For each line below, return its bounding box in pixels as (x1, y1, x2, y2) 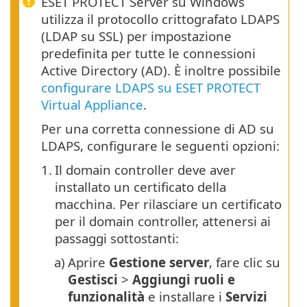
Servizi (225, 288, 267, 306)
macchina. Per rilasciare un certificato (55, 195, 282, 213)
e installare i (145, 288, 225, 306)
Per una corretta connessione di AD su (41, 120, 274, 138)
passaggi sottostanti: (55, 230, 179, 247)
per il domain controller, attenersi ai (55, 212, 271, 230)
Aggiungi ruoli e (132, 271, 235, 288)
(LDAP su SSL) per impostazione (41, 27, 232, 45)
